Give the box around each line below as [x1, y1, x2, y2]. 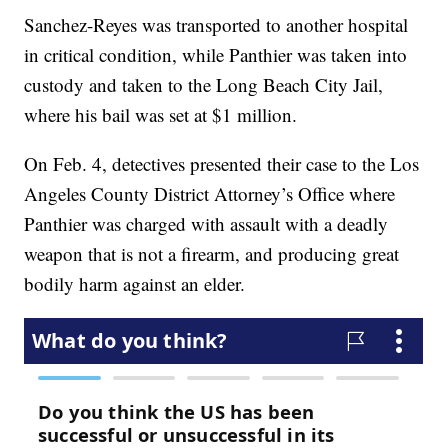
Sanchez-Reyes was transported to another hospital [24, 12, 409, 38]
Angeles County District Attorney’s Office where [24, 181, 396, 207]
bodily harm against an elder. [24, 271, 246, 297]
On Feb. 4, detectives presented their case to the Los [24, 151, 420, 177]
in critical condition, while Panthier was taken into [24, 42, 408, 68]
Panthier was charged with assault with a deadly [24, 211, 389, 237]
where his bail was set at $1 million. [24, 102, 298, 128]
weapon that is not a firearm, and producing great [24, 241, 400, 267]
